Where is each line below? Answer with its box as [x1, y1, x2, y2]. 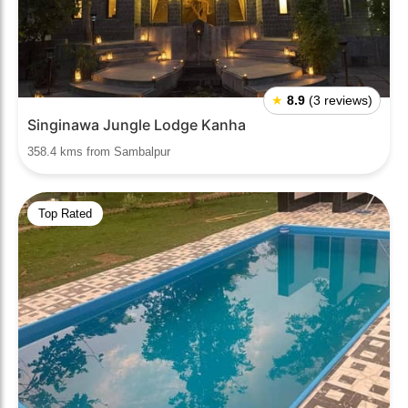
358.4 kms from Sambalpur [27, 145, 170, 158]
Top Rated [38, 207, 92, 220]
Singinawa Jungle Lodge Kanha [27, 116, 246, 134]
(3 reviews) [309, 93, 372, 107]
